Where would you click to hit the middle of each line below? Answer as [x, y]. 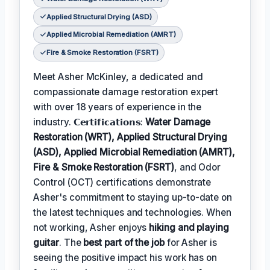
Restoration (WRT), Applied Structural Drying [130, 137]
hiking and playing [189, 228]
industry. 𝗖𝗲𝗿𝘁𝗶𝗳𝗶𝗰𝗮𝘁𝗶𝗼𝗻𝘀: [89, 122]
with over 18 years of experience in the [118, 107]
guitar [46, 243]
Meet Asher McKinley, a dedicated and [118, 77]
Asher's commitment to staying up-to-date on [133, 198]
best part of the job [124, 243]
